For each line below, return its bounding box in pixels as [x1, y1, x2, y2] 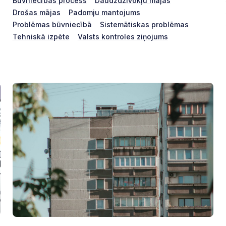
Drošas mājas [12, 8, 61, 17]
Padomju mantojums [68, 8, 140, 17]
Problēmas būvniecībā [12, 20, 92, 29]
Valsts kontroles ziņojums [77, 32, 168, 41]
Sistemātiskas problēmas [99, 20, 189, 29]
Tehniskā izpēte [12, 32, 70, 41]
